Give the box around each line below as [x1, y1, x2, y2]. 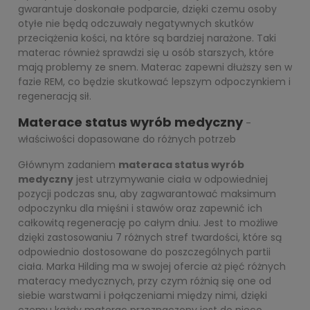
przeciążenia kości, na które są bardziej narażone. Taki [18, 30, 276, 45]
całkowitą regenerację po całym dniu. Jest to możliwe [18, 215, 278, 230]
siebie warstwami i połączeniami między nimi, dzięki [18, 288, 267, 302]
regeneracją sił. [18, 89, 91, 103]
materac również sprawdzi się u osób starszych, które [18, 45, 274, 60]
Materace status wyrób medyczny [18, 113, 243, 131]
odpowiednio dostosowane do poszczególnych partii [18, 244, 271, 259]
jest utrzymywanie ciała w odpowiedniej [73, 172, 268, 186]
